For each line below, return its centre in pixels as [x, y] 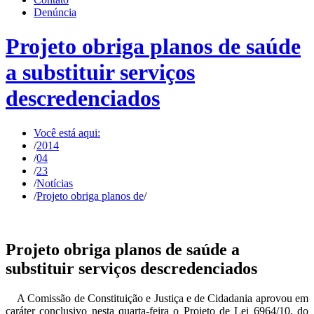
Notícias [55, 183]
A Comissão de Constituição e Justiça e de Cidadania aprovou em [157, 298]
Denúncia [55, 12]
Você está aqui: [67, 132]
